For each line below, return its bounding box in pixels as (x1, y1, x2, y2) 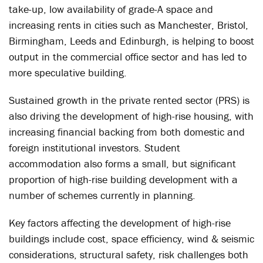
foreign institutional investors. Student (9, 141, 180, 154)
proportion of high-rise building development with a (9, 173, 238, 186)
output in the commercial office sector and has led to (9, 50, 247, 63)
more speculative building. (9, 66, 127, 79)
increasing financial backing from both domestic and (9, 125, 245, 139)
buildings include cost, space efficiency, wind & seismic (9, 232, 254, 245)
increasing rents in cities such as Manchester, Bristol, (9, 18, 248, 32)
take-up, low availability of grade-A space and (9, 2, 213, 16)
